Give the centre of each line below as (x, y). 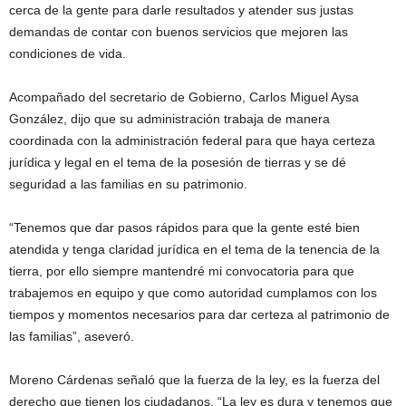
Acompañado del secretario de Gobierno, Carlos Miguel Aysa (184, 97)
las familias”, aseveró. (72, 336)
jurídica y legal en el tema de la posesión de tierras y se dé (178, 162)
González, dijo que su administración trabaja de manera (169, 119)
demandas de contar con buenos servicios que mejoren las (179, 32)
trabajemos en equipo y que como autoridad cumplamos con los (193, 293)
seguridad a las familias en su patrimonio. (128, 184)
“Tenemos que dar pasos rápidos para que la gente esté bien (184, 227)
